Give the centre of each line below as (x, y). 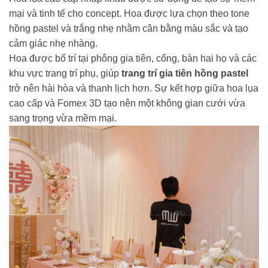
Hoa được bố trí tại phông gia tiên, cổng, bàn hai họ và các (133, 59)
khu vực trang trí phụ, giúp (65, 74)
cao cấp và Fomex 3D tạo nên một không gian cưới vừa (127, 103)
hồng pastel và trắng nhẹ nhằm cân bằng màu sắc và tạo (129, 29)
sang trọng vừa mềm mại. (63, 118)
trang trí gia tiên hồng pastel (185, 74)
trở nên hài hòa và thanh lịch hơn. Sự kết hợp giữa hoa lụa (134, 89)
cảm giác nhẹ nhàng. (53, 44)
